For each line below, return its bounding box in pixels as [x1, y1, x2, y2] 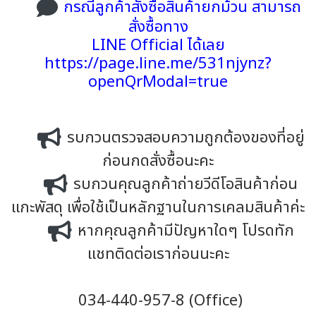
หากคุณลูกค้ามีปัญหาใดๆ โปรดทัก [77, 219, 294, 243]
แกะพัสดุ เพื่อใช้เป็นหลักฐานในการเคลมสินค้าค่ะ [11, 196, 305, 219]
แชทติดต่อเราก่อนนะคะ [87, 243, 229, 266]
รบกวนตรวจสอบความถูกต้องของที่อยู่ [66, 126, 305, 150]
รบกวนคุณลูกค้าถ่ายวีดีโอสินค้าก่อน [73, 173, 298, 196]
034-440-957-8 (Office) [73, 289, 243, 312]
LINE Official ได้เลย [91, 34, 225, 57]
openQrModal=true [88, 71, 228, 94]
